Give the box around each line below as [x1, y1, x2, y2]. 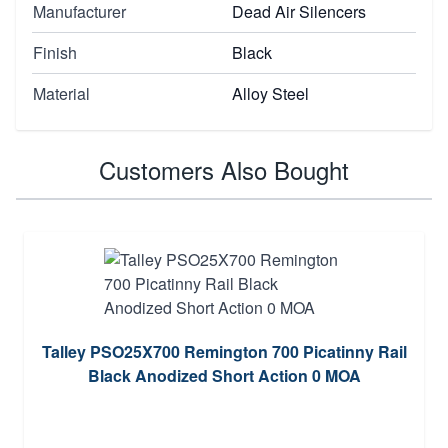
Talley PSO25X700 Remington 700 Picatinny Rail [41, 339, 407, 363]
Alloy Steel [232, 81, 309, 105]
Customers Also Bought [99, 151, 349, 187]
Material [33, 81, 90, 105]
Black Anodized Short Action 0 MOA [87, 363, 361, 387]
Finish [33, 40, 77, 64]
